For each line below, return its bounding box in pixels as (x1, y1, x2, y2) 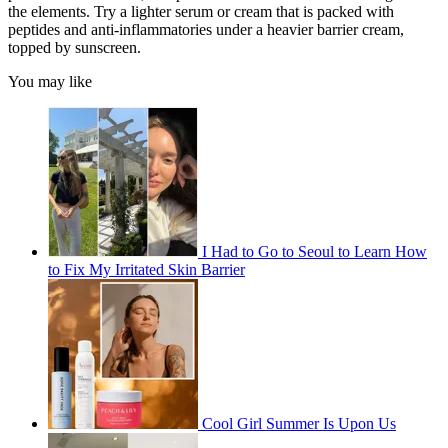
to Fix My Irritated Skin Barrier (48, 261, 245, 279)
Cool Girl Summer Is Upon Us (202, 415, 396, 433)
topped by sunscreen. (8, 39, 141, 57)
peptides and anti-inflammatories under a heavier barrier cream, (8, 21, 404, 39)
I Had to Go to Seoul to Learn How (202, 243, 427, 261)
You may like (8, 73, 92, 91)
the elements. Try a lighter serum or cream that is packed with (8, 3, 394, 21)
